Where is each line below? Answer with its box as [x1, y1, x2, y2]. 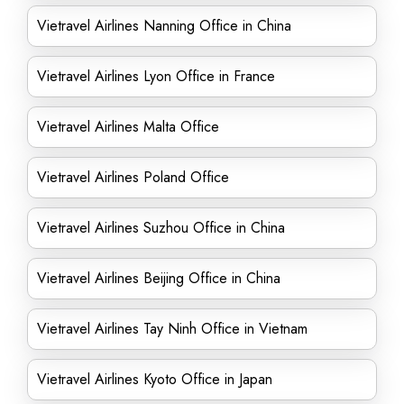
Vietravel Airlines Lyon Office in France [37, 66, 275, 87]
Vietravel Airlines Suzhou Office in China [37, 217, 285, 238]
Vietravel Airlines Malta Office [37, 116, 219, 137]
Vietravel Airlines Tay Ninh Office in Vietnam [37, 318, 308, 339]
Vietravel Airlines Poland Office [37, 167, 229, 188]
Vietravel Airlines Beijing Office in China [37, 268, 280, 289]
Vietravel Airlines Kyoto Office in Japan [37, 369, 272, 390]
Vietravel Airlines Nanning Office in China [37, 15, 291, 36]
